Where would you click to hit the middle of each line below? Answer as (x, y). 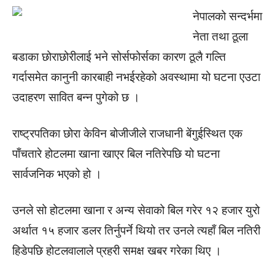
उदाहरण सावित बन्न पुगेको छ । (76, 97)
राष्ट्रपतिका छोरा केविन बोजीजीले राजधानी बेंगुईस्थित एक (127, 134)
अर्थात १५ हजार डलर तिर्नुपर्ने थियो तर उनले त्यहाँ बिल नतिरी (136, 230)
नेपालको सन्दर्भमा (227, 16)
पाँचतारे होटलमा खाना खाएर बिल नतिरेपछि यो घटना (116, 154)
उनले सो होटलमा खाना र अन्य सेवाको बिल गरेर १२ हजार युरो (136, 210)
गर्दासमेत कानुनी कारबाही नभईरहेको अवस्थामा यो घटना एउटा (136, 77)
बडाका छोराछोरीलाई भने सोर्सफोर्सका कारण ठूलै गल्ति (119, 57)
